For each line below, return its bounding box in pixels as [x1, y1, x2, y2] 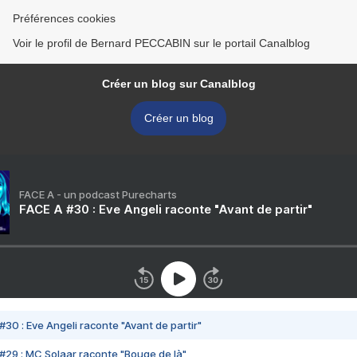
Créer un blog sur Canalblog [101, 77, 256, 91]
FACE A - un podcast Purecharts [19, 188, 177, 202]
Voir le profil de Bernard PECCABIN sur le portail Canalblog [13, 37, 310, 50]
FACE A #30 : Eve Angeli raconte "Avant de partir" [19, 202, 312, 218]
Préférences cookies [13, 12, 116, 25]
